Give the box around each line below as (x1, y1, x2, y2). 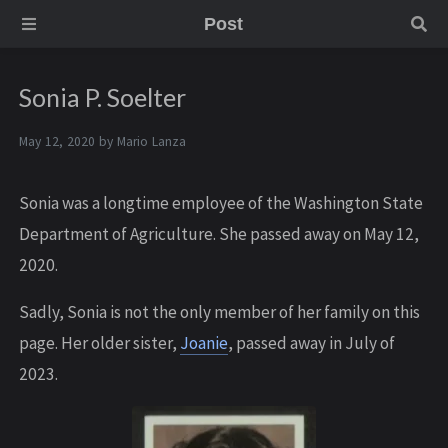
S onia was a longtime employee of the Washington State (19, 192, 423, 215)
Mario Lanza (117, 133, 186, 151)
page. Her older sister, (19, 332, 180, 355)
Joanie (180, 332, 228, 355)
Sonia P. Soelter (19, 83, 186, 113)
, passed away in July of (228, 332, 395, 355)
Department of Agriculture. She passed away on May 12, (19, 223, 419, 246)
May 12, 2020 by (19, 133, 117, 151)
